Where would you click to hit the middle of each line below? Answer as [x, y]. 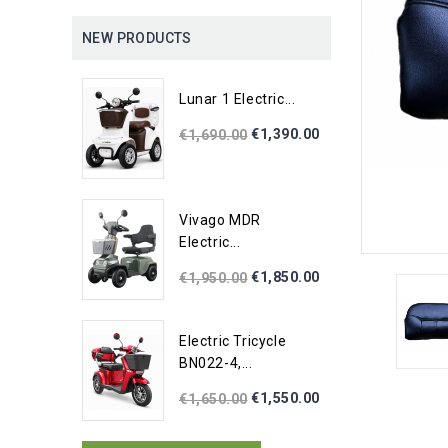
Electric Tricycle [233, 341]
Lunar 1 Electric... [237, 99]
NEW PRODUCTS [137, 38]
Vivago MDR [220, 220]
